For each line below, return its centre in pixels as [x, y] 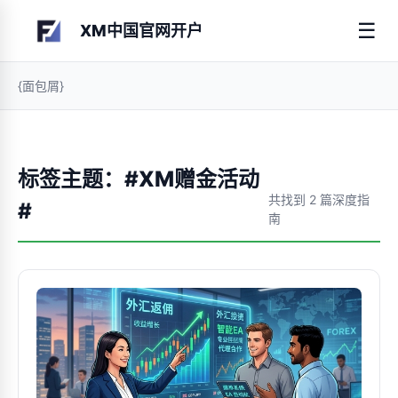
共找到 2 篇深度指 [319, 199]
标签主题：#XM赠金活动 [139, 179]
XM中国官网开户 [141, 30]
